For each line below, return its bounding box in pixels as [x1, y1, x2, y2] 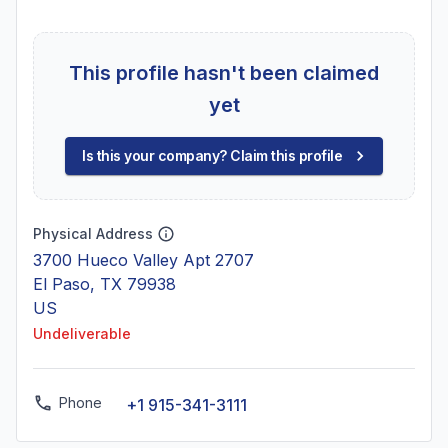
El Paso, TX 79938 [33, 274, 176, 294]
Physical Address [33, 225, 153, 242]
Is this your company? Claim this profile [82, 147, 342, 164]
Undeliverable [33, 325, 131, 342]
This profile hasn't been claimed [69, 61, 379, 85]
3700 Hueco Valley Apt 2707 [33, 250, 254, 270]
